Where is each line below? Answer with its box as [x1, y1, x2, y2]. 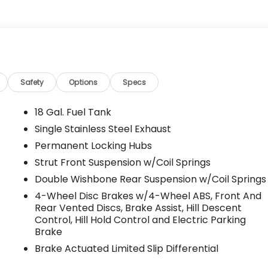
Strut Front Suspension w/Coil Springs [35, 155, 211, 169]
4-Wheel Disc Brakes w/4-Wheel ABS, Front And [35, 188, 262, 203]
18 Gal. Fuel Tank [35, 105, 112, 119]
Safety [20, 77, 44, 87]
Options [69, 77, 98, 87]
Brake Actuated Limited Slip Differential [35, 241, 219, 255]
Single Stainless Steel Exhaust [35, 121, 172, 136]
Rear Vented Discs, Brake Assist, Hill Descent [35, 200, 242, 215]
